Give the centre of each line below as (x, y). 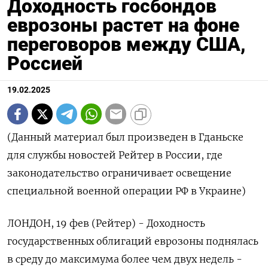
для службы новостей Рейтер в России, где (115, 155)
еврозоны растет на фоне (123, 25)
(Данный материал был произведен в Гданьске (125, 137)
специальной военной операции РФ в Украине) (127, 191)
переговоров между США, (127, 45)
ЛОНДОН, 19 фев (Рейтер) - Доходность (106, 223)
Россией (45, 64)
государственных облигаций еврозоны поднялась (133, 241)
